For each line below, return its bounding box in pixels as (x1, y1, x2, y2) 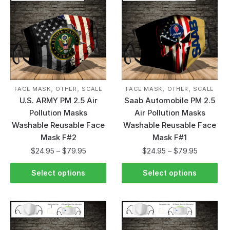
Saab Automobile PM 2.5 (124, 95, 216, 105)
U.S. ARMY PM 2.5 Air (19, 95, 98, 105)
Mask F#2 (40, 132, 76, 142)
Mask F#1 (152, 132, 187, 142)
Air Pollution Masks (134, 107, 205, 118)
